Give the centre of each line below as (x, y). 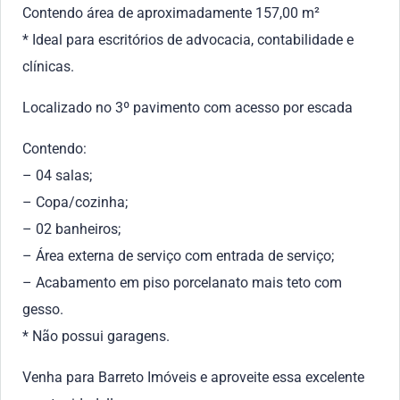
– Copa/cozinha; (75, 202)
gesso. (43, 309)
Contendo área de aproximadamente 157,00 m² (171, 13)
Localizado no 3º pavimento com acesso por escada (187, 108)
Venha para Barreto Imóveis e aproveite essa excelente (193, 377)
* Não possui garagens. (96, 336)
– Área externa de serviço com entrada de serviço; (178, 256)
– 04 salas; (57, 175)
